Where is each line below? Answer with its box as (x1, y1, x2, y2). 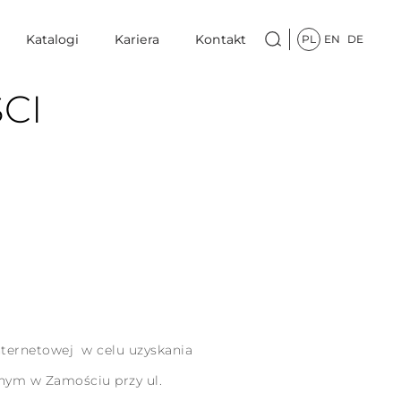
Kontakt (195, 31, 247, 47)
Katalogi (26, 31, 80, 47)
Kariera (115, 31, 160, 47)
